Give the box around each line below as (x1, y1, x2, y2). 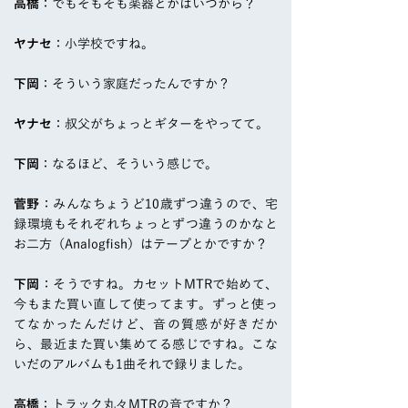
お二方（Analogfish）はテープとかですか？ (14, 238, 268, 251)
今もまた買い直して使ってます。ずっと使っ (14, 298, 278, 311)
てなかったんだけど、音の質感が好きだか (14, 318, 278, 331)
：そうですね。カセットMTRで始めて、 (39, 278, 279, 291)
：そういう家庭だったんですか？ (39, 77, 230, 91)
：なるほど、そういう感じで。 (39, 158, 218, 171)
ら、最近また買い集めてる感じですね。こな (14, 338, 278, 352)
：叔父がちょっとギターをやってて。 (52, 117, 269, 131)
